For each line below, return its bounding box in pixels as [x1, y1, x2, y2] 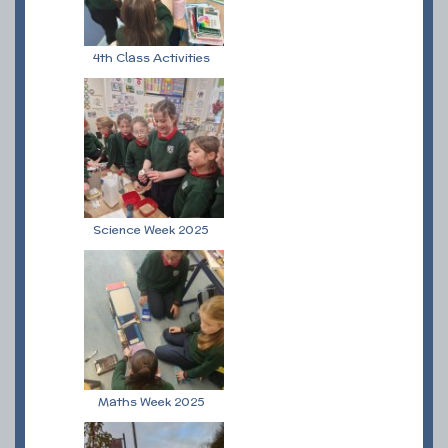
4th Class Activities [92, 49, 210, 66]
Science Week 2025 [93, 221, 209, 238]
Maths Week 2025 [97, 393, 205, 410]
